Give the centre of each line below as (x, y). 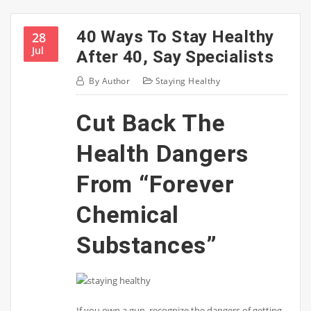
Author (116, 81)
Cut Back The (151, 123)
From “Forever (155, 184)
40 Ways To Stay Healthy (175, 36)
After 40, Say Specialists (175, 56)
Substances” (147, 245)
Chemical (128, 215)
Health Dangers (162, 154)
